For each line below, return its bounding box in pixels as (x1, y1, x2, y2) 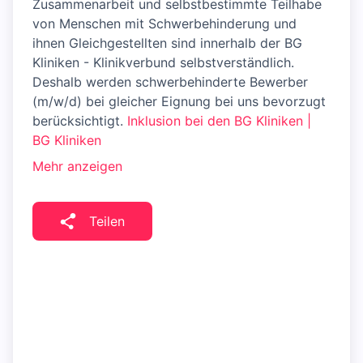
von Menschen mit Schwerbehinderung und (32, 15, 297, 32)
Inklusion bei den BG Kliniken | (127, 113, 311, 130)
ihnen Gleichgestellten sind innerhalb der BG (32, 35, 302, 52)
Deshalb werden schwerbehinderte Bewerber (32, 74, 308, 91)
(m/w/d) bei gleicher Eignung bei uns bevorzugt (32, 93, 326, 110)
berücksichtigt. (32, 113, 127, 130)
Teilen (89, 213, 125, 230)
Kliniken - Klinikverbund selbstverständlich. (32, 54, 294, 71)
